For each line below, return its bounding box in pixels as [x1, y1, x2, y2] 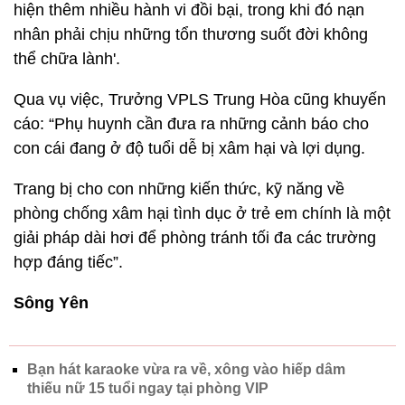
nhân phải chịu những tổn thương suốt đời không [14, 24, 368, 43]
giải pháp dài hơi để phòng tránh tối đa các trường [14, 228, 376, 247]
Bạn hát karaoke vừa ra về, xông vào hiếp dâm [27, 361, 345, 377]
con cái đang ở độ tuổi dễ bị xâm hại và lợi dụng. [14, 138, 370, 157]
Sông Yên [14, 293, 89, 312]
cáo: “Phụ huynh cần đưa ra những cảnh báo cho [14, 114, 369, 133]
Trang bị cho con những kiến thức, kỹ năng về [14, 179, 344, 198]
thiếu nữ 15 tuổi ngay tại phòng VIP [27, 380, 268, 396]
